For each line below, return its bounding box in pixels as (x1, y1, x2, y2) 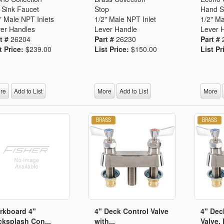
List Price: (94, 43, 131, 54)
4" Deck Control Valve (94, 205, 169, 216)
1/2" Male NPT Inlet (94, 13, 156, 24)
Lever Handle (94, 23, 137, 34)
